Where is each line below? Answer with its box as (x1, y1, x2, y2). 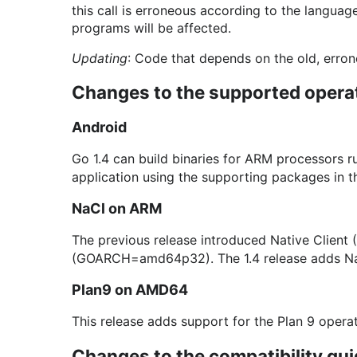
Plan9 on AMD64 (72, 281, 188, 298)
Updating (72, 50, 127, 66)
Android (72, 119, 127, 135)
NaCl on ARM (72, 200, 162, 217)
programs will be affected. (72, 20, 231, 36)
